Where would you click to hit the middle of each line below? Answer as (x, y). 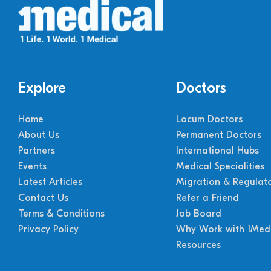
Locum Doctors (209, 119)
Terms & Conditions (61, 214)
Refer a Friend (207, 198)
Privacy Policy (48, 229)
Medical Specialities (220, 166)
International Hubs (217, 151)
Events (32, 166)
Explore (42, 88)
